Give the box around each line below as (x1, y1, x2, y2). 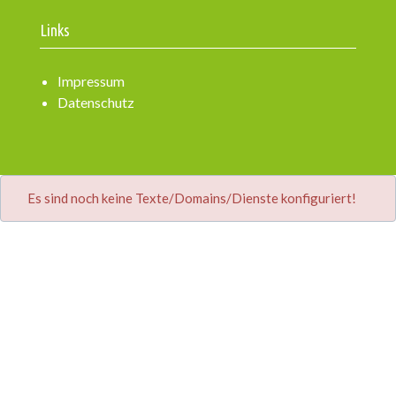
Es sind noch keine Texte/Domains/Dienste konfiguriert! (27, 190, 356, 206)
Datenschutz (57, 94, 134, 110)
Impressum (57, 72, 125, 89)
